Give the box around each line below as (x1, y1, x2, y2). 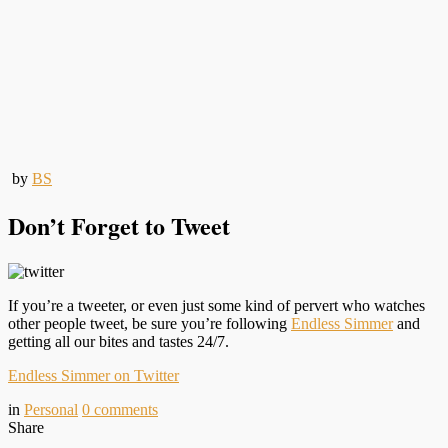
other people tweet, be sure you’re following (8, 314, 291, 332)
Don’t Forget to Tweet (8, 207, 230, 243)
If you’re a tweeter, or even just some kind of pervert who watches (8, 296, 425, 314)
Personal (24, 400, 78, 418)
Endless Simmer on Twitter (8, 366, 179, 384)
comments (94, 400, 158, 418)
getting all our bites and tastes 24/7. (8, 332, 229, 350)
